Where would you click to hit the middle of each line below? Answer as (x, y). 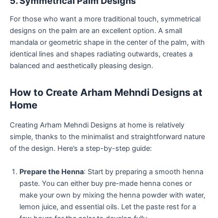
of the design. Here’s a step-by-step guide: (81, 149)
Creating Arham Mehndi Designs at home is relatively (97, 125)
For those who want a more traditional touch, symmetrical (105, 19)
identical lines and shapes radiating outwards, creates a (101, 54)
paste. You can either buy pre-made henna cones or (106, 183)
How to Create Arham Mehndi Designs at (106, 93)
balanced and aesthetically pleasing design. (82, 66)
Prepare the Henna (52, 172)
